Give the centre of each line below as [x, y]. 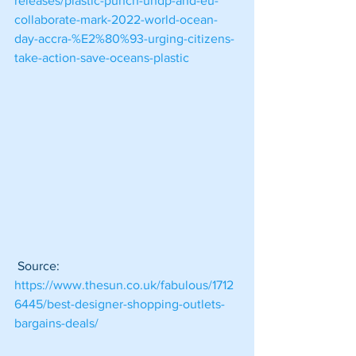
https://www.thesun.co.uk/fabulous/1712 [124, 284]
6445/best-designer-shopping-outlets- [120, 304]
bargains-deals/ [56, 323]
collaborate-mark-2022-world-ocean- [116, 20]
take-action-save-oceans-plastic [102, 58]
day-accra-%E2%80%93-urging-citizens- [124, 39]
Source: [39, 265]
